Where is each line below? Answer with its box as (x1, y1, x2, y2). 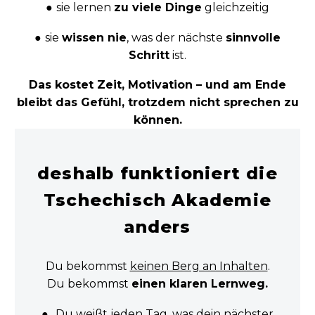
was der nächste (131, 30, 226, 44)
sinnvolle (226, 30, 281, 44)
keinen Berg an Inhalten (129, 259, 268, 274)
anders (124, 217, 191, 238)
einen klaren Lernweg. (131, 277, 268, 291)
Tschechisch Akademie (44, 190, 271, 211)
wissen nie (62, 30, 127, 44)
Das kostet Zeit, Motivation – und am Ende (29, 78, 286, 92)
